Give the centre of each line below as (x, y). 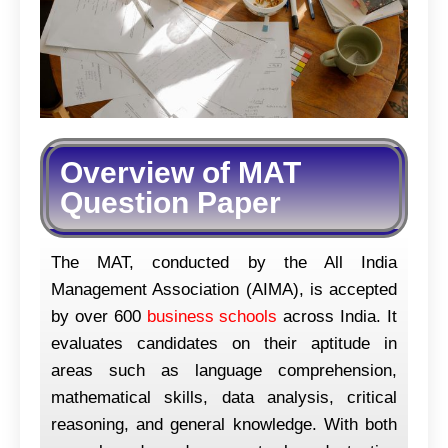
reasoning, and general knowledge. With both (224, 424)
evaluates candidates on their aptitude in (224, 343)
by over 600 (99, 316)
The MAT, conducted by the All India (224, 262)
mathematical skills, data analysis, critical (224, 397)
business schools (212, 316)
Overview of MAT (180, 172)
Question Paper (170, 202)
